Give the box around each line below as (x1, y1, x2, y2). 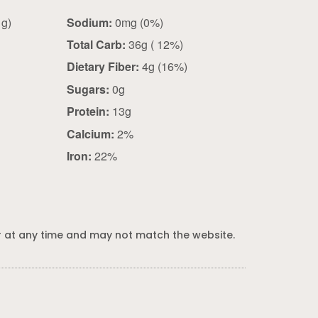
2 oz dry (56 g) (1, 13, 12, 31)
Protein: (66, 103, 109, 120)
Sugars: (66, 80, 109, 97)
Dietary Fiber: (66, 58, 139, 75)
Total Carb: (66, 35, 126, 53)
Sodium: (66, 13, 112, 31)
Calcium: (66, 125, 114, 142)
